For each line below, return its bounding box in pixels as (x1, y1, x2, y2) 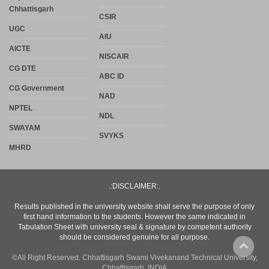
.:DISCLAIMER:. (109, 181, 160, 190)
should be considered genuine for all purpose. (59, 232, 210, 241)
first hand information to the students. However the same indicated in (23, 212, 246, 221)
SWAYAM (9, 123, 40, 132)
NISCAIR (99, 52, 129, 61)
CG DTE (9, 64, 36, 73)
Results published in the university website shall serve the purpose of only (14, 202, 255, 211)
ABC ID (99, 71, 124, 80)
